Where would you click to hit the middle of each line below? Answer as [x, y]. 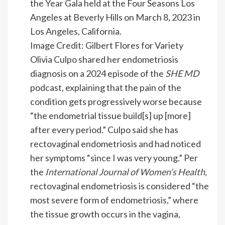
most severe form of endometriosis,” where [114, 200]
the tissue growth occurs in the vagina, [105, 214]
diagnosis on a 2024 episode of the [98, 73]
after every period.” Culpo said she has [104, 129]
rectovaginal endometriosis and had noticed [116, 143]
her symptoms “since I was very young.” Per [114, 157]
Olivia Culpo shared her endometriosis [104, 59]
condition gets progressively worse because [116, 101]
